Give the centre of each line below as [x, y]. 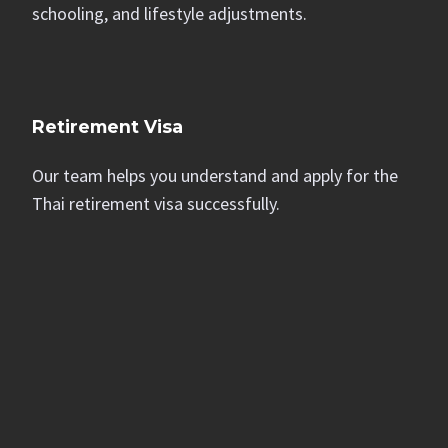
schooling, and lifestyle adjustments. [169, 13]
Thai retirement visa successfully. [156, 203]
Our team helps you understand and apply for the [215, 175]
